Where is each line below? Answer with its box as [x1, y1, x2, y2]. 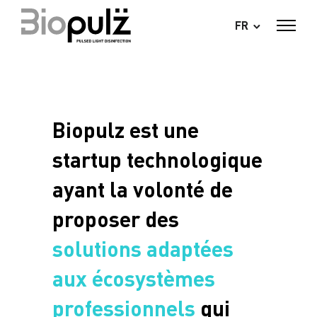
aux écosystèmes [52, 264, 215, 292]
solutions [52, 234, 142, 262]
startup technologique [52, 145, 263, 173]
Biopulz [52, 115, 125, 143]
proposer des [52, 204, 179, 232]
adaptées [146, 234, 234, 262]
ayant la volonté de [52, 175, 233, 202]
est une [125, 115, 199, 143]
